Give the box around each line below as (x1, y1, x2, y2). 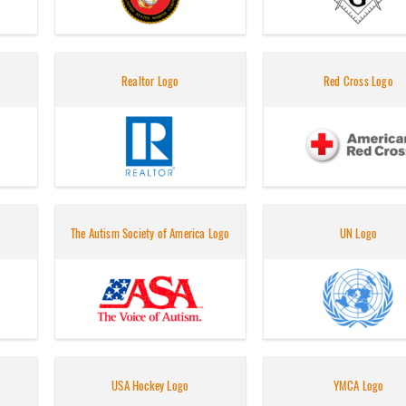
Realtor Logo (121, 73, 179, 90)
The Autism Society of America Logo (70, 226, 230, 242)
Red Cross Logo (324, 73, 393, 90)
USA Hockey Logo (111, 378, 189, 394)
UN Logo (339, 226, 378, 242)
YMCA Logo (333, 378, 384, 394)
